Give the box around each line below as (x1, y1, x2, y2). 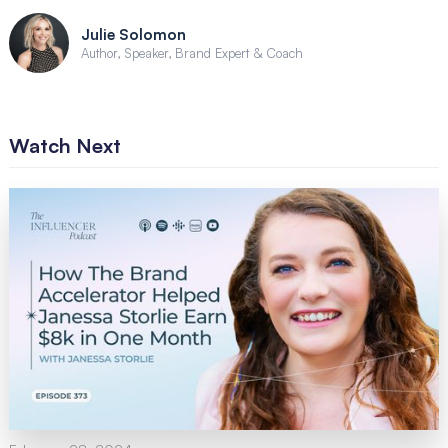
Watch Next (8, 133, 121, 159)
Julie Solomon (80, 24, 186, 44)
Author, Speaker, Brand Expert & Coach (80, 44, 303, 61)
